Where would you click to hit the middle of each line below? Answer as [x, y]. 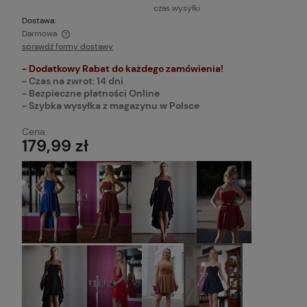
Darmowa [39, 33]
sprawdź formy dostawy [67, 46]
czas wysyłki [177, 8]
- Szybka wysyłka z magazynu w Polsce [111, 105]
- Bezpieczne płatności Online [91, 93]
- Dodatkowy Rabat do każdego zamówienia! [123, 68]
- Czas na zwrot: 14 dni [73, 81]
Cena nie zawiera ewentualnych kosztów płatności [136, 47]
